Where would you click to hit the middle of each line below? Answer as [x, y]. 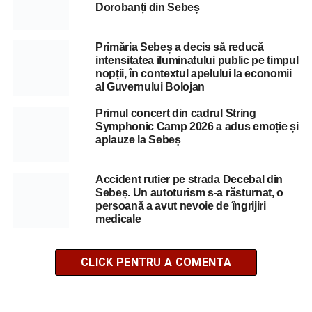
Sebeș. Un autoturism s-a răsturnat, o [189, 193]
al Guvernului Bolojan [150, 87]
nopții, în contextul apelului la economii [193, 73]
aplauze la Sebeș [138, 140]
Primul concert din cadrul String [175, 113]
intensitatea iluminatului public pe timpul [197, 60]
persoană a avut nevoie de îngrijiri [180, 206]
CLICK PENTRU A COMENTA [156, 262]
